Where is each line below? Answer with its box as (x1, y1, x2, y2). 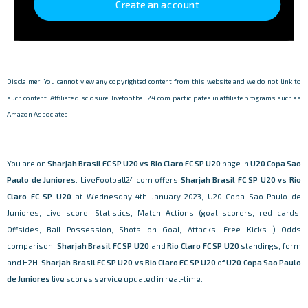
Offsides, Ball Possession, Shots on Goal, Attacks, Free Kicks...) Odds (7, 224, 301, 234)
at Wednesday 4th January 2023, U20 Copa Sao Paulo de (71, 191, 302, 201)
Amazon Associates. (7, 109, 70, 118)
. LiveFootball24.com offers (76, 175, 181, 184)
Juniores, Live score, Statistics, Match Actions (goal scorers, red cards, (7, 208, 301, 217)
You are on (7, 158, 48, 168)
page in (220, 158, 250, 168)
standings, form (239, 241, 302, 250)
